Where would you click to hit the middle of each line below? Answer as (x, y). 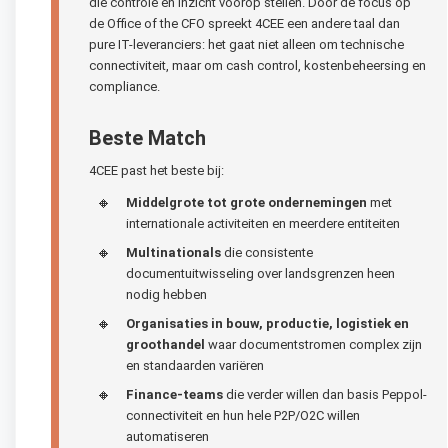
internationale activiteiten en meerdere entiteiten (263, 223)
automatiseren (167, 436)
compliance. (124, 86)
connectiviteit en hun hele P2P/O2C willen (243, 415)
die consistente (267, 252)
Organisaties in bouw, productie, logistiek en (267, 323)
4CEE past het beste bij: (156, 170)
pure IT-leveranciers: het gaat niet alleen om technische (246, 44)
